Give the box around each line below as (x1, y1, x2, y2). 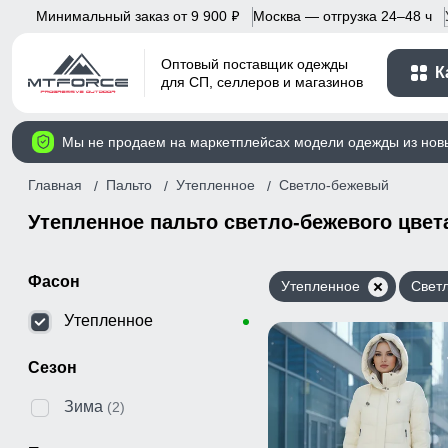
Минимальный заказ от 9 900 (36, 7, 231, 24)
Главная (28, 176, 82, 193)
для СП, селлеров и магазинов (161, 74, 363, 91)
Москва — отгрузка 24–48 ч (253, 7, 432, 24)
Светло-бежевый (279, 177, 389, 194)
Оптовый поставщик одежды (161, 56, 348, 73)
